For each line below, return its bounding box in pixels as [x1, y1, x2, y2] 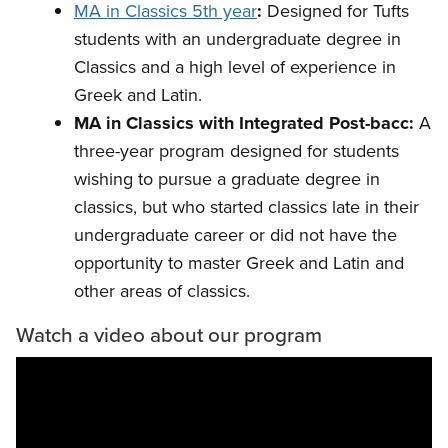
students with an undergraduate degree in [74, 26, 401, 52]
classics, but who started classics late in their [74, 194, 419, 220]
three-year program [74, 138, 225, 164]
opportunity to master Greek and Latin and [74, 250, 404, 276]
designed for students [230, 138, 399, 164]
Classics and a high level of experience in [74, 54, 396, 80]
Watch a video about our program [16, 320, 322, 349]
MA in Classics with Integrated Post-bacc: [74, 110, 414, 136]
